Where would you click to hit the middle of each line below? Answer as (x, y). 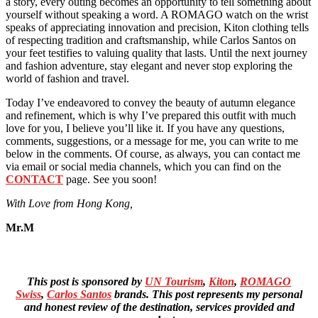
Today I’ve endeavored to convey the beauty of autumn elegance (150, 103)
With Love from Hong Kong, (69, 204)
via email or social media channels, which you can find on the (143, 167)
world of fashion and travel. (67, 79)
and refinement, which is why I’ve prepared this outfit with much (151, 116)
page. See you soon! (110, 180)
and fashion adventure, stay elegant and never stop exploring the (149, 66)
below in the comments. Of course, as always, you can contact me (153, 154)
